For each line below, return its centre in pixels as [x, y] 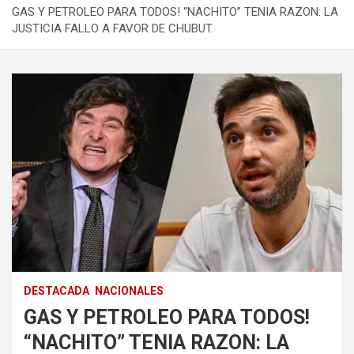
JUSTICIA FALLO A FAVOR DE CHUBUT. [113, 28]
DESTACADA [56, 290]
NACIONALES [129, 290]
